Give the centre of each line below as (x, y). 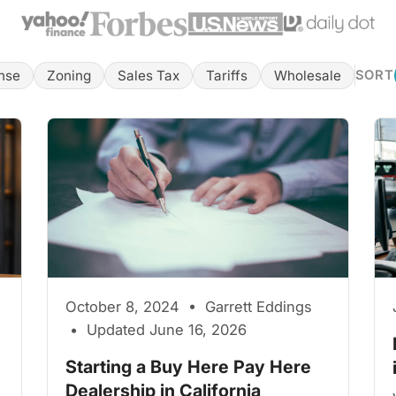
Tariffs (226, 75)
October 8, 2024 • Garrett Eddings (189, 306)
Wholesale (307, 75)
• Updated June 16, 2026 (156, 329)
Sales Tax (148, 75)
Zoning (69, 75)
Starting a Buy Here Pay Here (189, 366)
